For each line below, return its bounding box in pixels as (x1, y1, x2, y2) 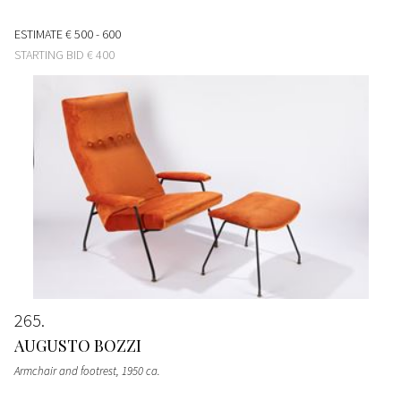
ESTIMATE (14, 25, 65, 42)
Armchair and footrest (14, 363, 116, 379)
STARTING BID (14, 46, 87, 63)
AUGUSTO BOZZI (14, 334, 141, 356)
